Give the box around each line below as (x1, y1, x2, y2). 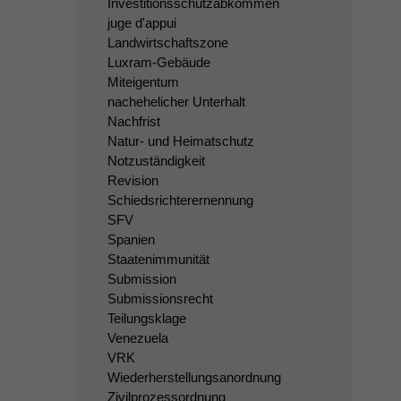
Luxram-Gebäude (107, 55, 210, 70)
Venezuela (107, 330, 168, 346)
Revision (107, 173, 158, 188)
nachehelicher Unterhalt (107, 94, 245, 109)
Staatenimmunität (107, 252, 209, 267)
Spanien (107, 232, 155, 247)
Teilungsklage (107, 311, 186, 326)
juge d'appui (107, 15, 176, 30)
